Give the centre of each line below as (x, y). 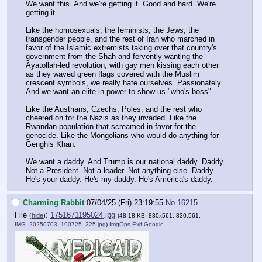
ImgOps (120, 225)
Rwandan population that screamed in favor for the (111, 126)
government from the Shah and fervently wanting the (114, 56)
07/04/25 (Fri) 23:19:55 (125, 202)
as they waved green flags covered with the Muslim (113, 74)
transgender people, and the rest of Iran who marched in (120, 39)
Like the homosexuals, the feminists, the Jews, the (112, 30)
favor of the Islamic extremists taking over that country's (121, 47)
